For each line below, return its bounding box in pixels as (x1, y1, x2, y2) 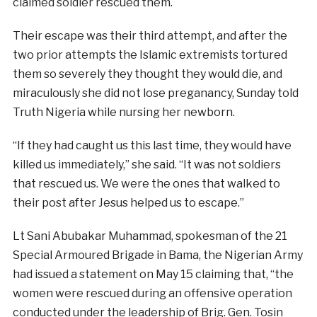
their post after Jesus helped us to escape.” (12, 195, 244, 209)
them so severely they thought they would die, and (12, 67, 282, 81)
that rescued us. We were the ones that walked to (12, 176, 280, 190)
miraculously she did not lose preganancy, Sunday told (12, 86, 299, 100)
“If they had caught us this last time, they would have (12, 138, 292, 152)
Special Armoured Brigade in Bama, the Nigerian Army (12, 248, 303, 262)
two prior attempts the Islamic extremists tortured (12, 47, 287, 62)
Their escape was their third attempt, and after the (12, 28, 287, 42)
